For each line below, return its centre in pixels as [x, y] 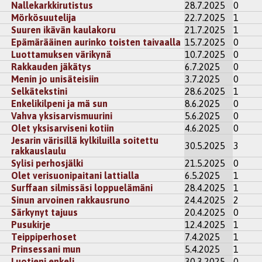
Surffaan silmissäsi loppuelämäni [82, 188]
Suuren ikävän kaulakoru [64, 30]
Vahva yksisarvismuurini [62, 116]
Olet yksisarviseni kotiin [63, 128]
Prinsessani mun [46, 249]
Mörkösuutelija [44, 18]
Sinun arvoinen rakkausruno [71, 200]
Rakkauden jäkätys [51, 67]
